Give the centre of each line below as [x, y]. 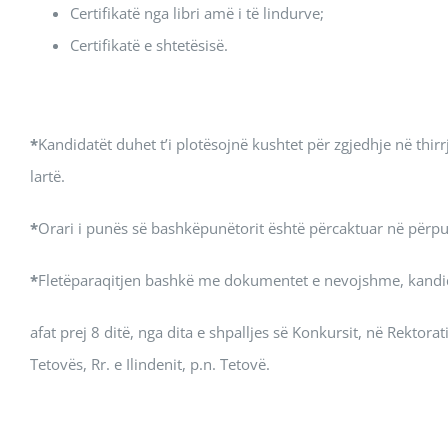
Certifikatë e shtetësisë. [149, 45]
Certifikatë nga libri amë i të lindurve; [197, 13]
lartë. [47, 176]
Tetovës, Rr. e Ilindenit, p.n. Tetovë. [150, 364]
